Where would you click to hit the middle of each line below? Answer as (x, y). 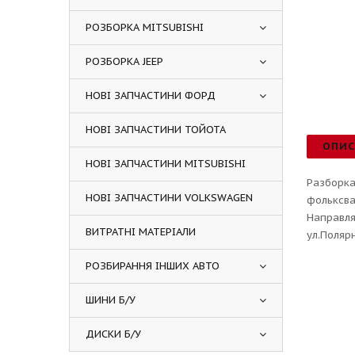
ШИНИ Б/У (111, 300)
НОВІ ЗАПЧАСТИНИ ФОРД (151, 95)
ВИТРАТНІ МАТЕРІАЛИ (141, 232)
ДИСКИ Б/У (113, 334)
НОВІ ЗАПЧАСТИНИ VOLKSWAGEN (169, 198)
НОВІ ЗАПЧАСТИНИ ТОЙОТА (156, 130)
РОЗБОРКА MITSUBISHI (145, 27)
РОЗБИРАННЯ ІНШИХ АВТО (153, 266)
